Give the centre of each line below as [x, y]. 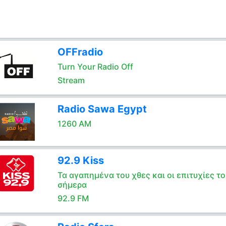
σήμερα [72, 185]
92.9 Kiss [80, 160]
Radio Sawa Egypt [102, 109]
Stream [71, 80]
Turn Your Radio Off [95, 67]
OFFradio [80, 52]
